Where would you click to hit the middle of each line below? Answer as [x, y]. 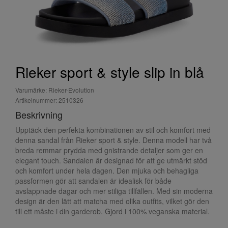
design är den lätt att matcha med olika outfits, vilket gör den [112, 201]
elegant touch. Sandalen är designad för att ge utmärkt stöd [111, 160]
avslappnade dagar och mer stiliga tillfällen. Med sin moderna [114, 191]
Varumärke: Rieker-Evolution [55, 90]
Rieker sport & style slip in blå [110, 72]
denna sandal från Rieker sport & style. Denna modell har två [113, 140]
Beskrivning [39, 115]
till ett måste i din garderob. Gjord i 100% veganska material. [112, 211]
